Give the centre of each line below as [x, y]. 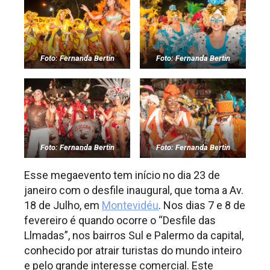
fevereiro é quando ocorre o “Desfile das [120, 220]
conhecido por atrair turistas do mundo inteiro [133, 250]
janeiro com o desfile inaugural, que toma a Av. [134, 190]
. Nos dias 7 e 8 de [202, 205]
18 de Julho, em [63, 205]
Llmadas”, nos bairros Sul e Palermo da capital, [134, 235]
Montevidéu [130, 205]
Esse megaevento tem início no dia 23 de [122, 175]
